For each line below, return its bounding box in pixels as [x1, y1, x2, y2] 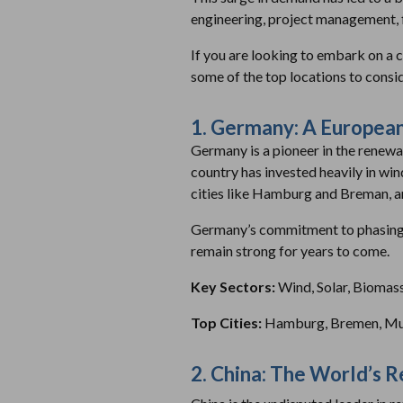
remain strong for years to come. [191, 241, 390, 259]
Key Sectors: [191, 277, 278, 295]
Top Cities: [191, 313, 264, 331]
